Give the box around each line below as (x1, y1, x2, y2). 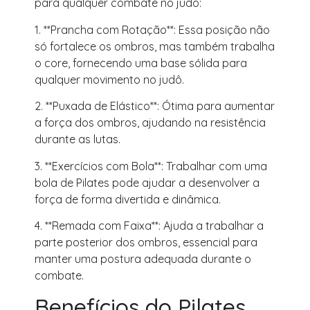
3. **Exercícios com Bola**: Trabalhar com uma (35, 158, 267, 173)
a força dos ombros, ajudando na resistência (35, 116, 266, 130)
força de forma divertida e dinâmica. (35, 192, 221, 206)
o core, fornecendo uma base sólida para (35, 55, 247, 70)
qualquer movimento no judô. (35, 72, 184, 86)
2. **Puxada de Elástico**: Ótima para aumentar (35, 99, 275, 113)
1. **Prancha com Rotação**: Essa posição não (35, 22, 270, 37)
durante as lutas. (35, 132, 120, 147)
